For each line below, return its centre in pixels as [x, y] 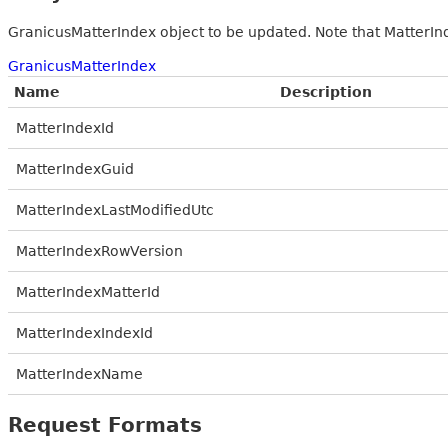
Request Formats [105, 424]
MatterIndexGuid [75, 168]
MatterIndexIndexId [84, 332]
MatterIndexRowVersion [99, 250]
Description [326, 91]
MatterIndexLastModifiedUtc [115, 209]
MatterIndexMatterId [88, 291]
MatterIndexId [65, 127]
